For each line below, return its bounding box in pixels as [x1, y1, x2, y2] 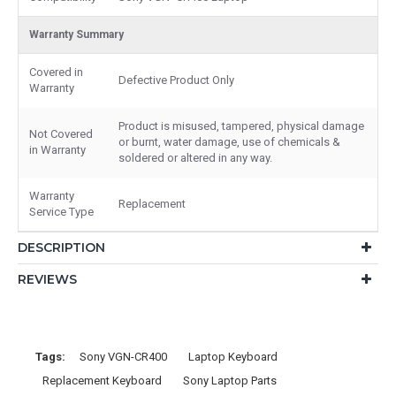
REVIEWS [18, 270, 77, 287]
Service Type [29, 204, 94, 218]
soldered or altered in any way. [118, 150, 272, 164]
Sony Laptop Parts [183, 373, 277, 387]
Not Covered [29, 126, 93, 141]
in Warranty [29, 142, 86, 156]
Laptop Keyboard [188, 349, 278, 363]
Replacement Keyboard [42, 373, 162, 387]
